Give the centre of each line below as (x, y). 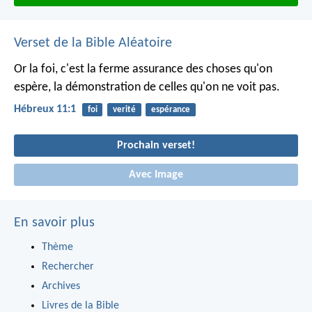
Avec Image (156, 174)
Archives (61, 286)
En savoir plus (54, 223)
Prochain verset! (156, 146)
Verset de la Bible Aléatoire (93, 43)
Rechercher (68, 266)
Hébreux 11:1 (45, 109)
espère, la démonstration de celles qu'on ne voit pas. (147, 87)
